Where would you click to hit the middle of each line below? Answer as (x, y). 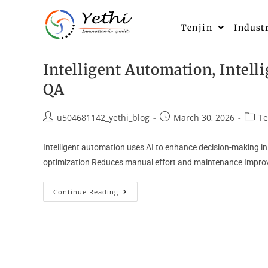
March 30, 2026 (204, 118)
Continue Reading (86, 192)
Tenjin (196, 28)
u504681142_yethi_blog (103, 118)
